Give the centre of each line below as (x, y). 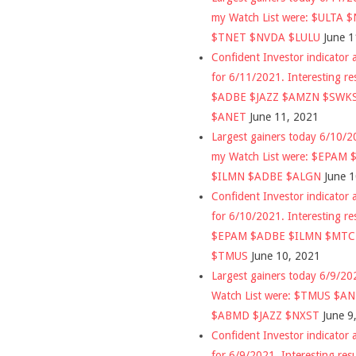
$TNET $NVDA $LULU (266, 37)
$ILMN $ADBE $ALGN (266, 176)
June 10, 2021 (286, 255)
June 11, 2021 (284, 116)
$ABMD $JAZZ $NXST (265, 315)
